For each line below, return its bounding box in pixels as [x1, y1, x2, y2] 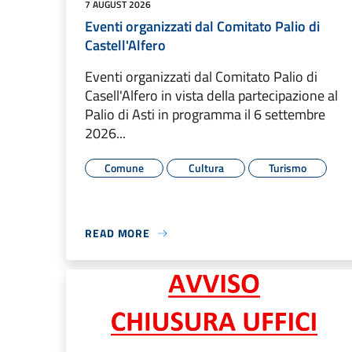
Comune [104, 159, 144, 177]
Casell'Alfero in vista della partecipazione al [85, 85, 338, 107]
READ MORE [85, 225, 151, 242]
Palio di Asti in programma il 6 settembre [85, 104, 325, 126]
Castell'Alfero [85, 35, 166, 57]
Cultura [188, 159, 224, 177]
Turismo [269, 159, 306, 177]
